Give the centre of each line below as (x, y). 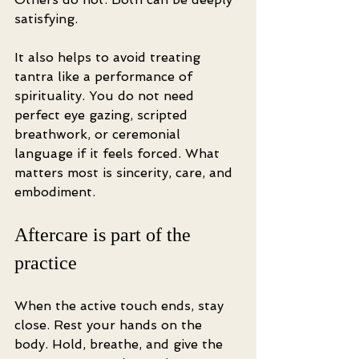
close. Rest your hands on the (110, 325)
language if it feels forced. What (119, 153)
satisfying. (46, 19)
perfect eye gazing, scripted (103, 115)
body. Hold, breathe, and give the (121, 344)
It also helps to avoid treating (109, 57)
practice (46, 263)
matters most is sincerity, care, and (125, 173)
